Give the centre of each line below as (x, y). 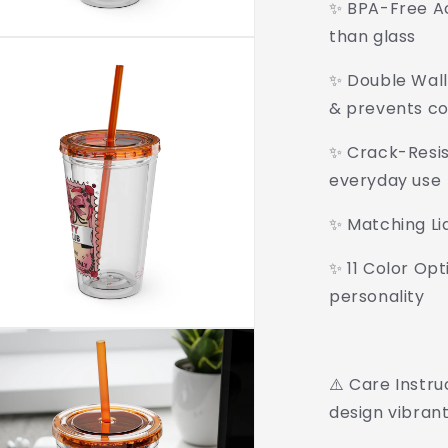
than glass (372, 36)
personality (377, 296)
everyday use (385, 180)
